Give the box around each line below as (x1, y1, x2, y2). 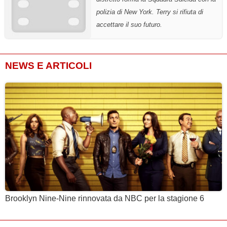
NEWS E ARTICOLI (5, 60, 92, 71)
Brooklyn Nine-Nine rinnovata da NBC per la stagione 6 (5, 194, 204, 203)
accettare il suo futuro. (96, 20, 162, 28)
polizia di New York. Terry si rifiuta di (96, 8, 203, 16)
